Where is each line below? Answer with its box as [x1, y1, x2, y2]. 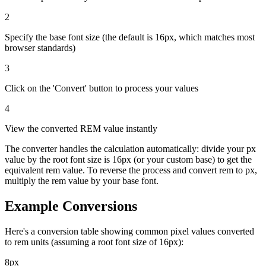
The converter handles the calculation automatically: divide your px [5, 143, 256, 154]
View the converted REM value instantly [5, 123, 157, 134]
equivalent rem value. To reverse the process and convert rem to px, [5, 164, 257, 175]
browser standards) [5, 42, 75, 53]
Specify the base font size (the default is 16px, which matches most [5, 31, 255, 42]
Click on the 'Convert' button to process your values [5, 83, 198, 93]
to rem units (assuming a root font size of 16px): [5, 236, 183, 247]
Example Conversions [5, 198, 137, 214]
